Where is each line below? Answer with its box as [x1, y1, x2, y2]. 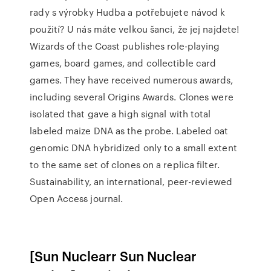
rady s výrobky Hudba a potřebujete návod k [30, 5, 226, 19]
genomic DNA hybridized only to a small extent [30, 141, 237, 154]
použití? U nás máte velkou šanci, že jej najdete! [30, 22, 240, 36]
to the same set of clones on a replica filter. [30, 158, 220, 171]
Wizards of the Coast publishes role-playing [30, 39, 220, 53]
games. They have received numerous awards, [30, 73, 233, 87]
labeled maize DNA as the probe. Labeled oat [30, 124, 229, 137]
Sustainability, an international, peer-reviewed [30, 175, 232, 188]
